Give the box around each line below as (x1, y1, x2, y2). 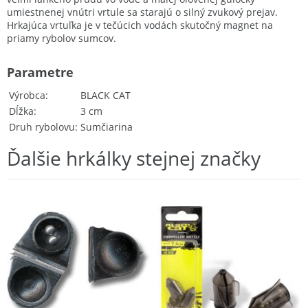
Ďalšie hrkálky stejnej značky (7, 144, 261, 171)
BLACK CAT (80, 88, 131, 102)
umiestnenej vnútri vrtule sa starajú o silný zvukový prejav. (7, 5, 278, 19)
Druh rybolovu (9, 120, 75, 133)
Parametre (7, 63, 74, 80)
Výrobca (9, 88, 45, 102)
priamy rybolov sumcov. (7, 31, 116, 45)
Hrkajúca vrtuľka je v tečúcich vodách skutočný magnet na (7, 18, 273, 32)
